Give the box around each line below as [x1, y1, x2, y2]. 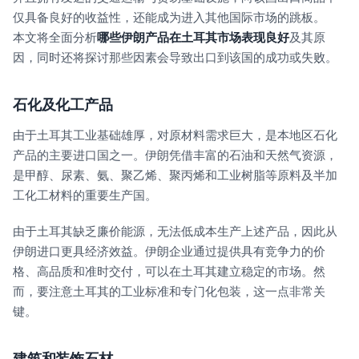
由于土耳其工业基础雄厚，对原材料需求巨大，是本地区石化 [13, 128, 337, 143]
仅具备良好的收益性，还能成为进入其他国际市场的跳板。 [13, 10, 325, 24]
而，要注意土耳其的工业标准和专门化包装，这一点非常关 [13, 284, 325, 299]
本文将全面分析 [13, 30, 97, 44]
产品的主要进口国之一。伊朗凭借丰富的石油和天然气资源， [13, 148, 337, 163]
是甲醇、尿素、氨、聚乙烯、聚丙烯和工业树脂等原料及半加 [13, 168, 337, 183]
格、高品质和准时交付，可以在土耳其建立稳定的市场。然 [13, 264, 325, 279]
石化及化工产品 [13, 96, 113, 113]
